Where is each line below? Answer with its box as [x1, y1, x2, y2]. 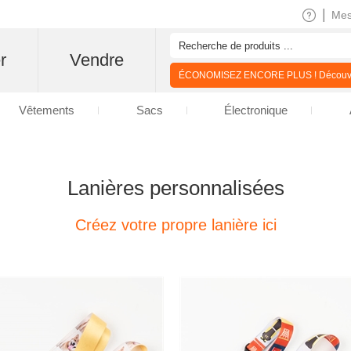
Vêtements [19, 103, 74, 117]
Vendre [70, 50, 124, 70]
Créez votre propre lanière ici [74, 216, 277, 233]
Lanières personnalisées [67, 176, 284, 200]
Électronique [224, 103, 288, 117]
